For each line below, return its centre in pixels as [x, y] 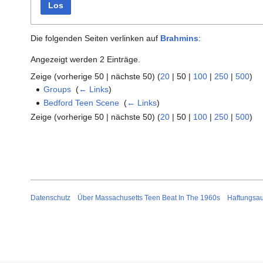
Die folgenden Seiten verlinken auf [95, 38]
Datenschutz [50, 198]
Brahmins [179, 38]
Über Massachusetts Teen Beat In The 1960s [149, 198]
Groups [58, 90]
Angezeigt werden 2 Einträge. [85, 60]
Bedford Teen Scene [82, 103]
